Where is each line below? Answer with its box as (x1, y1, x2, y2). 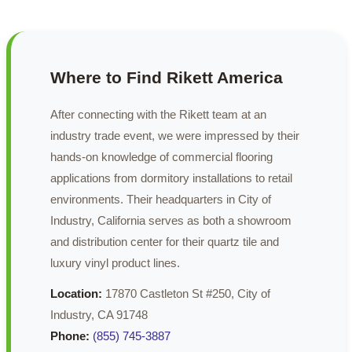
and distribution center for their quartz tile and (50, 235, 279, 249)
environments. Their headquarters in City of (50, 192, 271, 207)
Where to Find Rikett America (50, 68, 283, 87)
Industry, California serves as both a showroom (50, 214, 291, 228)
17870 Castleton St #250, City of (102, 287, 270, 301)
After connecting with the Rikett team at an (50, 108, 266, 122)
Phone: (50, 329, 90, 343)
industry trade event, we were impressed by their (50, 129, 299, 143)
